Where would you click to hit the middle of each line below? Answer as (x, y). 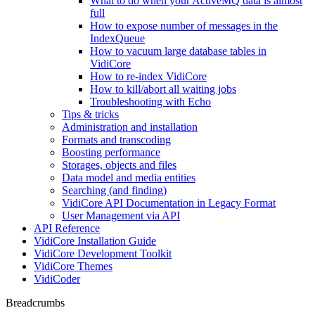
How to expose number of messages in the (184, 26)
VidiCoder (57, 279)
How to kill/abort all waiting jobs (163, 89)
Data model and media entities (129, 178)
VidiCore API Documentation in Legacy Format (169, 203)
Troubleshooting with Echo (150, 102)
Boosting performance (111, 152)
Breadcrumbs (35, 303)
